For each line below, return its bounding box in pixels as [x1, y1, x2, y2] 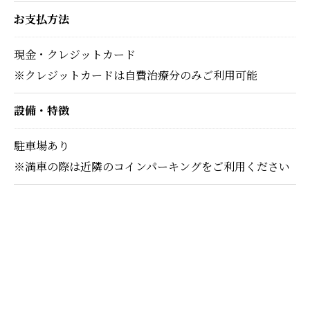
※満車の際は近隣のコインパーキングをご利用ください [14, 158, 290, 174]
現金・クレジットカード [14, 46, 136, 62]
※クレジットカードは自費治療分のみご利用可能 [14, 66, 257, 83]
